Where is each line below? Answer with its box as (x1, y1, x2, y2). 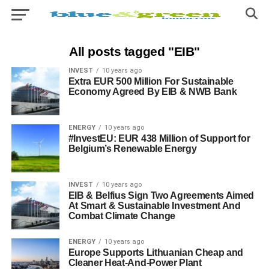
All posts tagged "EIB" (69, 44, 200, 58)
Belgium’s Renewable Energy (68, 144, 197, 154)
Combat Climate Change (68, 211, 175, 221)
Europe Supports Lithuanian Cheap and (68, 247, 244, 258)
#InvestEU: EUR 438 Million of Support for (68, 133, 250, 144)
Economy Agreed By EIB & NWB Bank (68, 86, 237, 97)
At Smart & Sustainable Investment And (68, 201, 241, 211)
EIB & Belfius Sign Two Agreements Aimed (68, 190, 255, 201)
